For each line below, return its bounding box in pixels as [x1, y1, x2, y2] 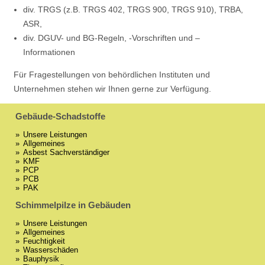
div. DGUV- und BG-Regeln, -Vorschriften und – [22, 34, 200, 43]
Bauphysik [23, 254, 60, 263]
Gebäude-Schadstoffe [15, 111, 105, 121]
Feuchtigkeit [23, 236, 66, 245]
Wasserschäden [23, 245, 79, 254]
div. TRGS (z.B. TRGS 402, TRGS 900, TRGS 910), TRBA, [22, 5, 243, 15]
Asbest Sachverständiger [23, 147, 110, 157]
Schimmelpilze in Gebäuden [15, 199, 131, 210]
